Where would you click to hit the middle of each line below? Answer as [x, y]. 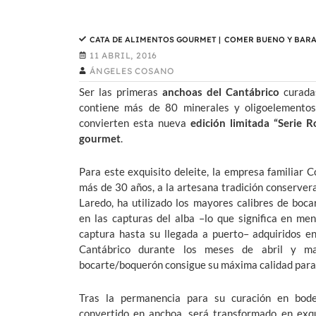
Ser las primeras [121, 92]
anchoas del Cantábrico [221, 92]
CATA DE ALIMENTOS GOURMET [153, 40]
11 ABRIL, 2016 [124, 56]
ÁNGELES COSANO [132, 71]
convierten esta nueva [135, 123]
